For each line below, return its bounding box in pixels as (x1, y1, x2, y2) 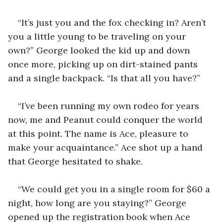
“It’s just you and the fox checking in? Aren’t (18, 16, 209, 28)
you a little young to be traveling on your (8, 30, 188, 42)
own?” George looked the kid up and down (8, 44, 192, 56)
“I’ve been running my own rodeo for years (18, 100, 202, 111)
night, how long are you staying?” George (8, 197, 189, 209)
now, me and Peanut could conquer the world (8, 113, 205, 125)
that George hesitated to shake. (8, 155, 143, 167)
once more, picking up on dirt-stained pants (8, 58, 200, 70)
